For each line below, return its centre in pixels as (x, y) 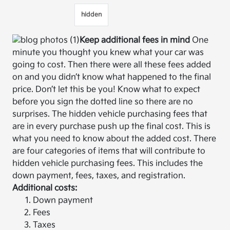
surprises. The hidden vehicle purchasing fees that (110, 114)
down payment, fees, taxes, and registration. (99, 176)
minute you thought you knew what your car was (108, 53)
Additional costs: (45, 188)
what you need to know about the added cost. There (114, 139)
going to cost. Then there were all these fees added (112, 65)
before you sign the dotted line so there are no (103, 102)
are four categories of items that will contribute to (109, 151)
